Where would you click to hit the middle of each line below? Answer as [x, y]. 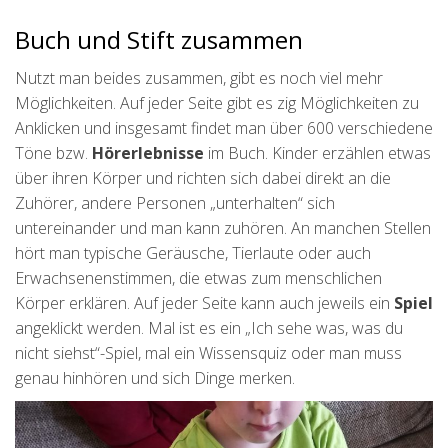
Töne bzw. [53, 153]
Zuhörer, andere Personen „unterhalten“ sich [175, 203]
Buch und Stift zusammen [159, 40]
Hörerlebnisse [148, 153]
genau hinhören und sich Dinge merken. [155, 378]
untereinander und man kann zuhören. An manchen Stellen [223, 228]
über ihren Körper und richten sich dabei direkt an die [203, 178]
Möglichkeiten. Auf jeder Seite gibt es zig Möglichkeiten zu [217, 103]
